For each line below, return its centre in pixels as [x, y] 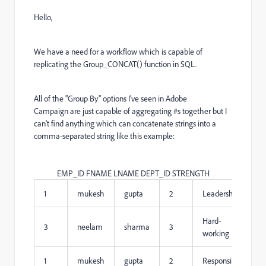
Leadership [221, 193]
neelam [90, 227]
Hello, [43, 17]
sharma [137, 227]
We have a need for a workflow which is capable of [118, 51]
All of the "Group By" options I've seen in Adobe [110, 98]
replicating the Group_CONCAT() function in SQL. [115, 64]
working [216, 233]
